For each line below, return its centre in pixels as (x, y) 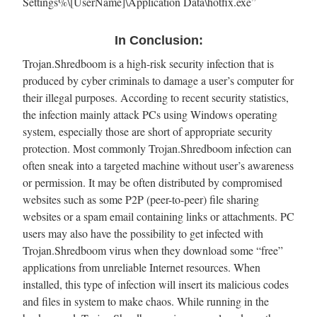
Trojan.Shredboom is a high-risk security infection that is (148, 63)
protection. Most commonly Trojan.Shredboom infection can (157, 148)
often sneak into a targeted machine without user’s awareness (158, 165)
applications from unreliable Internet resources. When (142, 267)
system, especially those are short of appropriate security (148, 131)
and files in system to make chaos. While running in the (146, 301)
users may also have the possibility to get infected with (143, 233)
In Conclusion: (158, 40)
